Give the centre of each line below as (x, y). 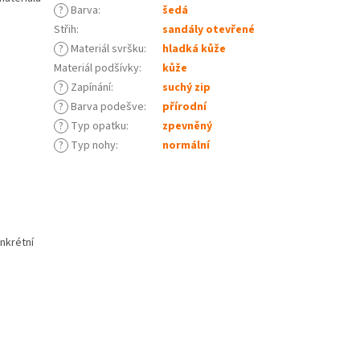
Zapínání (90, 88)
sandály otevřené (209, 30)
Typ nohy (92, 146)
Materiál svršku (106, 49)
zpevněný (188, 127)
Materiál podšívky (97, 69)
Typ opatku (98, 127)
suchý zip (187, 88)
